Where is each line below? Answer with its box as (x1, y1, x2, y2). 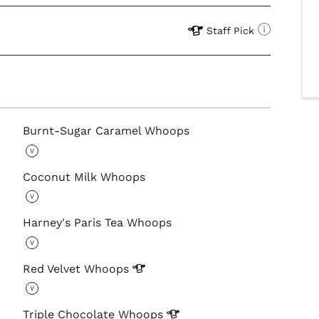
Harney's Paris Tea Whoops (23, 216, 172, 230)
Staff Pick (206, 25, 254, 37)
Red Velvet (23, 261, 85, 276)
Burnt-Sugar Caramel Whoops (23, 124, 190, 138)
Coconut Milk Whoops (23, 169, 146, 184)
